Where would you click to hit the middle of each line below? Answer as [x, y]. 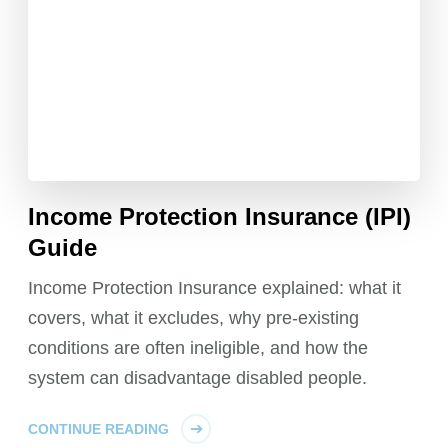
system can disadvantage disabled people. [198, 378]
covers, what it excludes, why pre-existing [194, 318]
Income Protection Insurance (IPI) [220, 217]
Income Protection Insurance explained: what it [215, 288]
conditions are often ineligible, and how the [198, 348]
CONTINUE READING [99, 429]
